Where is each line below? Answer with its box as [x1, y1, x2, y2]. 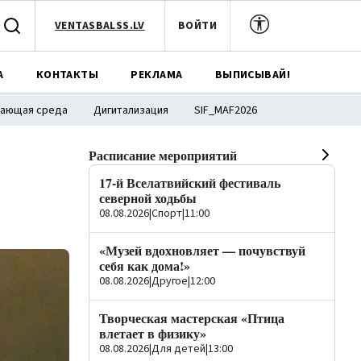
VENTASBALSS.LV [55, 17, 145, 34]
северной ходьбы [99, 189, 197, 207]
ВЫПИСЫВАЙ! [214, 66, 290, 83]
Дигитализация [93, 102, 168, 118]
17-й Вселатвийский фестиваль [99, 173, 280, 192]
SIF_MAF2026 [193, 102, 257, 118]
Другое [151, 273, 188, 289]
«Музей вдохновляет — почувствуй [99, 241, 305, 259]
